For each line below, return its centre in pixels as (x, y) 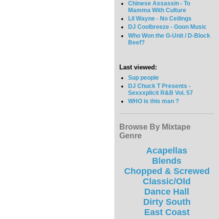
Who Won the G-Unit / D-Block (169, 35)
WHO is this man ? (154, 101)
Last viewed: (138, 67)
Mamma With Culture (157, 11)
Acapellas (167, 151)
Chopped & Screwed (167, 171)
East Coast (167, 212)
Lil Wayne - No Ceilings (160, 19)
